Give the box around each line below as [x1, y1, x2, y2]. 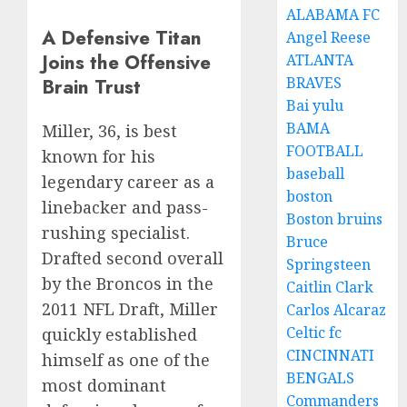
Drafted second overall [42, 247, 223, 270]
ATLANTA [286, 50, 354, 70]
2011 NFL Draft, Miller [42, 298, 218, 321]
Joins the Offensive [42, 48, 211, 77]
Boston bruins [286, 209, 383, 229]
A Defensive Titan [42, 24, 202, 53]
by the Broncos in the [42, 273, 213, 295]
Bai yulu [286, 95, 344, 115]
